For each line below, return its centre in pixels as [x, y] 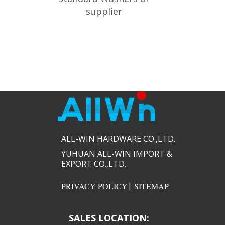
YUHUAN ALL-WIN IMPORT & [117, 154]
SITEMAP [151, 186]
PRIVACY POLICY [94, 186]
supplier [104, 11]
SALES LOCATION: [109, 218]
